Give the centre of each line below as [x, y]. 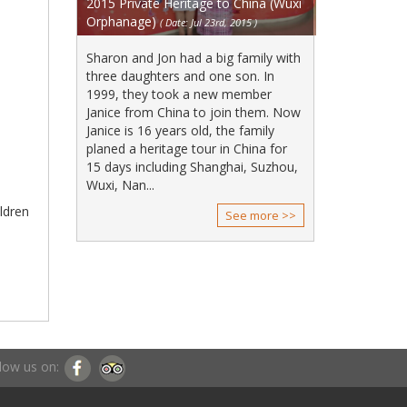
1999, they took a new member [179, 94]
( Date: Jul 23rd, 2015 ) [208, 22]
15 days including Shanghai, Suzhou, [192, 167]
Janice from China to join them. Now [193, 112]
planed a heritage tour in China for [186, 149]
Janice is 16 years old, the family [180, 130]
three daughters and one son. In [180, 76]
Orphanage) [121, 21]
